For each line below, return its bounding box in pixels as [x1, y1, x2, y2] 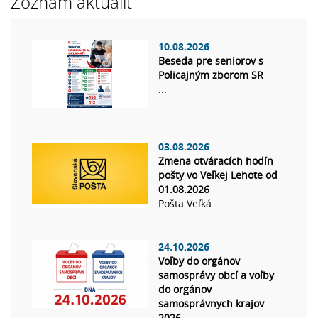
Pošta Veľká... [158, 197, 220, 211]
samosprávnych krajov [158, 297, 264, 311]
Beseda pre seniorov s [158, 54, 263, 68]
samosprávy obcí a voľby [158, 268, 274, 283]
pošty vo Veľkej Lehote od [158, 168, 278, 182]
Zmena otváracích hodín [158, 154, 273, 168]
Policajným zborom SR [158, 68, 263, 82]
